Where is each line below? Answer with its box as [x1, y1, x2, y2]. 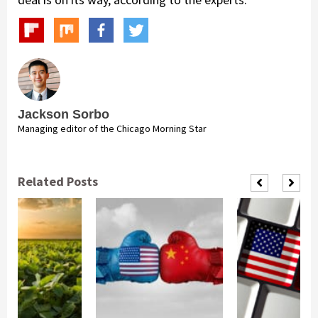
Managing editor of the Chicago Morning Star [18, 121, 207, 135]
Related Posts [18, 172, 98, 190]
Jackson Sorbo [18, 106, 109, 121]
